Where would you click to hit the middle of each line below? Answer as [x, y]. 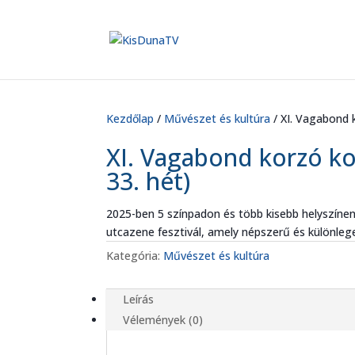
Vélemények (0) [163, 320]
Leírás [139, 299]
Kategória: [135, 256]
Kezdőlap [130, 118]
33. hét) [149, 181]
